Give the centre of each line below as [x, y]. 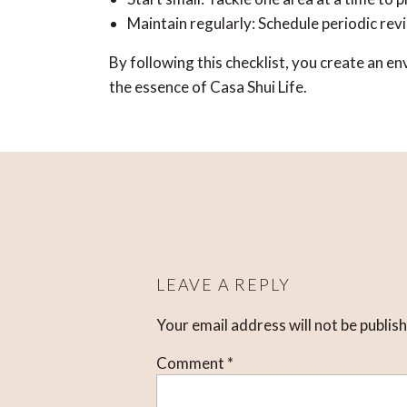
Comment [192, 363]
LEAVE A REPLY [223, 284]
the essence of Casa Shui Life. [208, 87]
